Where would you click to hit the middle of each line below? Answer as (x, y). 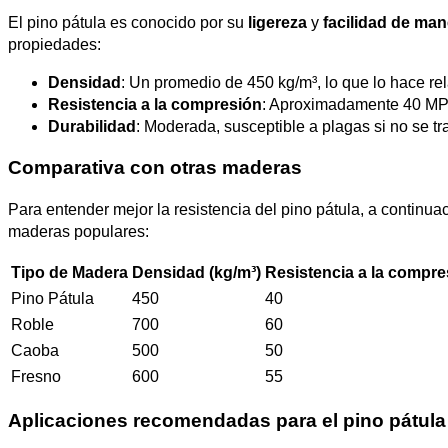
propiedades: (54, 45)
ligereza (277, 23)
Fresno (36, 377)
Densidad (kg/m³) (196, 273)
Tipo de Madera (69, 273)
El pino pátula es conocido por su (128, 23)
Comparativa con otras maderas (155, 168)
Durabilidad (92, 127)
